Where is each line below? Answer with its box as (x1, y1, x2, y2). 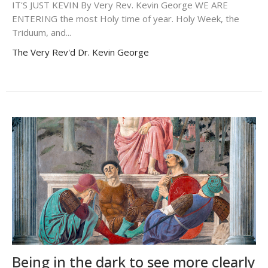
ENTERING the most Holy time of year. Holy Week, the (12, 13, 239, 25)
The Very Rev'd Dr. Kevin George (12, 46, 149, 59)
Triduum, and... (12, 26, 71, 39)
